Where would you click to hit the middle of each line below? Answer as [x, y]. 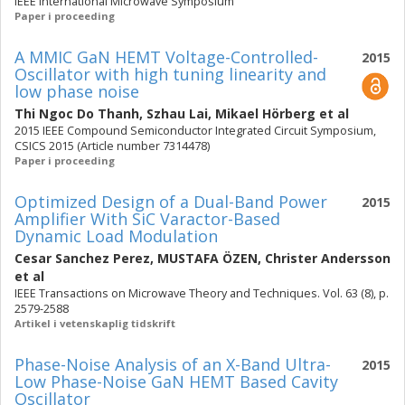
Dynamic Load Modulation [116, 236]
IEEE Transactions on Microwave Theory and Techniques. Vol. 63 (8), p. [202, 293]
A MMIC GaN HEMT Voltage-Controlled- [166, 57]
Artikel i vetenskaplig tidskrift [95, 323]
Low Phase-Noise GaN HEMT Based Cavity [176, 381]
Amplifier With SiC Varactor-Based [147, 219]
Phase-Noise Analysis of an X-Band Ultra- [173, 364]
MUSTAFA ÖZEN [207, 258]
